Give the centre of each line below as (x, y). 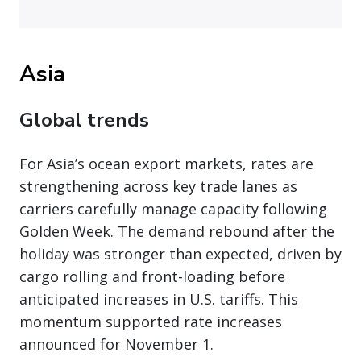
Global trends (84, 120)
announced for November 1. (116, 344)
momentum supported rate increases (151, 321)
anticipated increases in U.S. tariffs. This (159, 299)
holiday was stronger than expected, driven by (180, 253)
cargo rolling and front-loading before (152, 276)
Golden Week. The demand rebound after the (177, 231)
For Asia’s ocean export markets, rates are (166, 163)
